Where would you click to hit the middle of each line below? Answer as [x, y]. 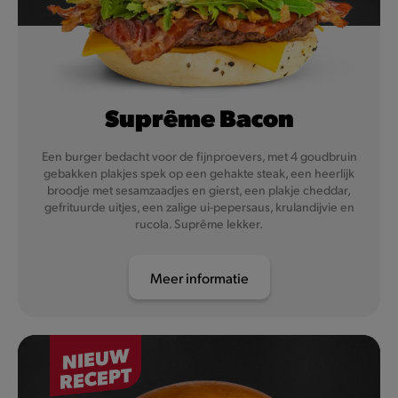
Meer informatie [199, 277]
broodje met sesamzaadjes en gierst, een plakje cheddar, [199, 189]
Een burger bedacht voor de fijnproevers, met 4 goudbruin [199, 155]
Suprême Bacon [199, 117]
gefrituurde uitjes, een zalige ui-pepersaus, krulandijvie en [199, 206]
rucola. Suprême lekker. [199, 223]
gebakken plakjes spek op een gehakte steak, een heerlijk [199, 172]
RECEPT [96, 377]
